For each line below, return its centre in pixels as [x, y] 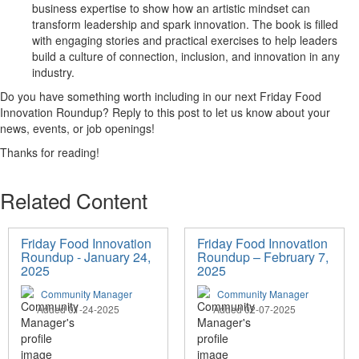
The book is [282, 24]
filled [327, 24]
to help [279, 40]
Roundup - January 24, [86, 257]
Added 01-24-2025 [78, 309]
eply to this [149, 113]
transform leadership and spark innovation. [142, 24]
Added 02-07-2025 [254, 309]
